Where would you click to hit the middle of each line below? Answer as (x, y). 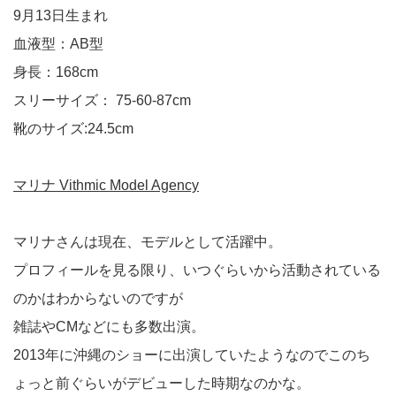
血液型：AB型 (58, 44)
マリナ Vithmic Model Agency (106, 186)
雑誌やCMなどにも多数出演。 (109, 327)
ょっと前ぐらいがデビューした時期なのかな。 (162, 384)
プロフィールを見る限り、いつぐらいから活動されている (197, 270)
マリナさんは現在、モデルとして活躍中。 (148, 242)
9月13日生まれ (61, 16)
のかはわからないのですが (98, 299)
